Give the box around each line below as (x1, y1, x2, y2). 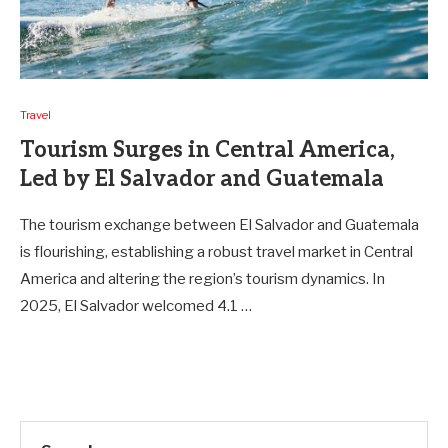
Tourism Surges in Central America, (20, 137, 395, 163)
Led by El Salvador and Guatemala (20, 166, 384, 192)
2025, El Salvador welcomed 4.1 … (20, 297, 252, 315)
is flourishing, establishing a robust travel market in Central (20, 243, 413, 261)
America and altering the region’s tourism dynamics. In (20, 270, 385, 288)
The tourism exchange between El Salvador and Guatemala (20, 216, 419, 234)
